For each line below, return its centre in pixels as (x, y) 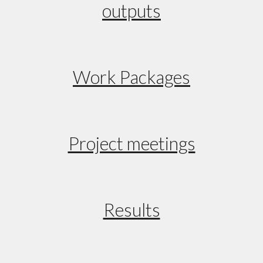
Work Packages (131, 77)
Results (131, 210)
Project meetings (131, 144)
